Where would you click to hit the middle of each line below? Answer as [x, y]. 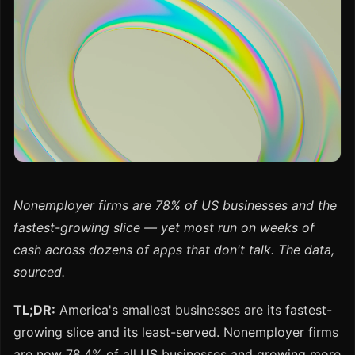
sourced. [39, 272]
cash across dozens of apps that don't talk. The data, [174, 250]
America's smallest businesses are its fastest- [194, 310]
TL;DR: [34, 310]
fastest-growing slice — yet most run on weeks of [164, 228]
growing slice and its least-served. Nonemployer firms [176, 332]
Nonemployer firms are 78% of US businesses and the [175, 206]
